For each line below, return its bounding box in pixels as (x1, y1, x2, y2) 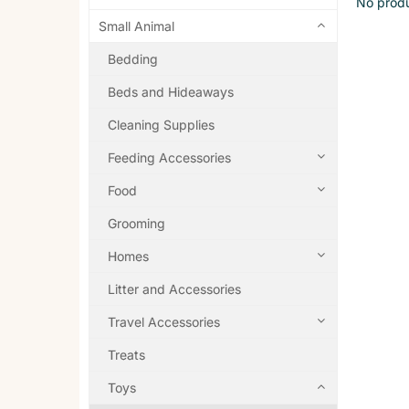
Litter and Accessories (108, 281, 241, 298)
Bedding (108, 51, 158, 68)
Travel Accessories (108, 314, 220, 330)
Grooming (108, 215, 165, 232)
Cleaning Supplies (108, 117, 215, 133)
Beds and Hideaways (108, 84, 234, 100)
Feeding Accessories (108, 150, 231, 166)
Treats (108, 347, 145, 363)
